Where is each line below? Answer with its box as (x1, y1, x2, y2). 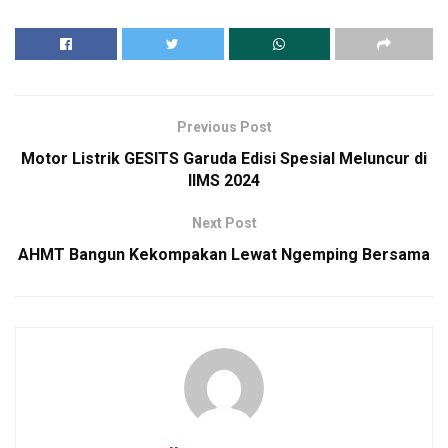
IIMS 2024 (188, 170, 260, 190)
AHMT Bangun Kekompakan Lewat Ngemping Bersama (18, 244, 430, 264)
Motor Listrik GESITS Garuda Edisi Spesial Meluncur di (21, 148, 427, 168)
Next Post (191, 214, 257, 231)
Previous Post (176, 118, 272, 135)
